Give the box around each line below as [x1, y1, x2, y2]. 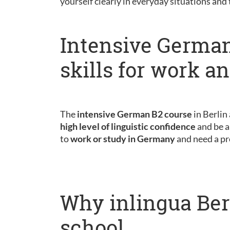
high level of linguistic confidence [60, 121, 196, 132]
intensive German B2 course [77, 108, 192, 120]
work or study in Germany [70, 133, 175, 144]
